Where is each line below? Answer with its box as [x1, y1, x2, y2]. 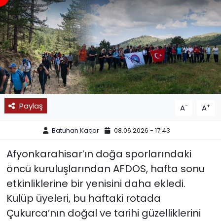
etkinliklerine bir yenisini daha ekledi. [6, 176, 185, 190]
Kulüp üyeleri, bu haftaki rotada [6, 191, 161, 205]
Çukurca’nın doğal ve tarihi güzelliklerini [6, 206, 201, 220]
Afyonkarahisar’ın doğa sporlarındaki [6, 147, 191, 161]
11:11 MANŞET [26, 37, 80, 49]
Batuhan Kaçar [51, 126, 99, 136]
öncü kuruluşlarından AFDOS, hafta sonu [6, 161, 205, 176]
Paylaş [19, 100, 43, 111]
